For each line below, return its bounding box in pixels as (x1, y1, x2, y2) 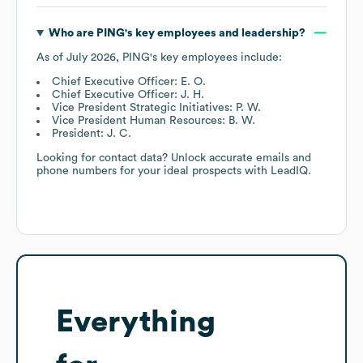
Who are (48, 27, 96, 39)
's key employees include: (150, 51, 282, 63)
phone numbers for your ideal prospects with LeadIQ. (36, 164, 311, 177)
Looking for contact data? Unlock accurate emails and (36, 152, 311, 164)
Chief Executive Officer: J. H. (52, 88, 204, 100)
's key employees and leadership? (124, 27, 305, 39)
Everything (56, 305, 216, 337)
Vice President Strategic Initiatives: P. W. (52, 101, 261, 113)
